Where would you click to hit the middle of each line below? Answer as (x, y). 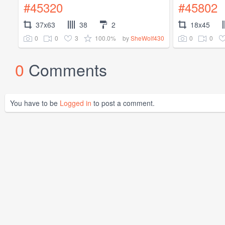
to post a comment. (123, 103)
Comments (68, 70)
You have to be (35, 103)
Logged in (76, 103)
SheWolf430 (147, 38)
